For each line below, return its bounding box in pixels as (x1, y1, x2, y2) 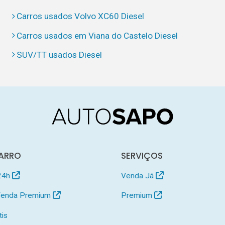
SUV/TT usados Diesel (17, 49, 102, 60)
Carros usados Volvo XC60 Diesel (17, 11, 145, 22)
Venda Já (121, 171, 156, 180)
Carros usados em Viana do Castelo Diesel (17, 30, 178, 41)
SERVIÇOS (121, 149, 163, 162)
